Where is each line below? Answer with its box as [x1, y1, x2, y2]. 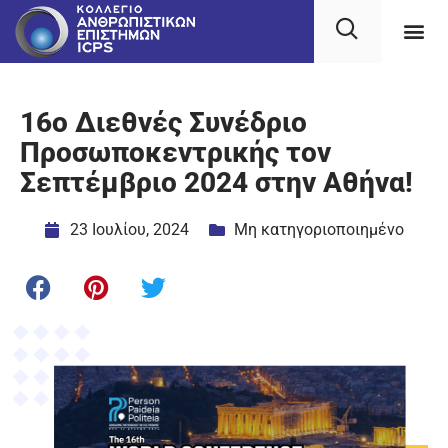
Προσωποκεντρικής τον [20, 136, 331, 169]
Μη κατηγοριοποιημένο [233, 220, 404, 239]
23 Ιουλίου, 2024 [69, 220, 189, 239]
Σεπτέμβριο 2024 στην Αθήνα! [20, 166, 413, 199]
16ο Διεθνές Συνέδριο [20, 106, 307, 139]
